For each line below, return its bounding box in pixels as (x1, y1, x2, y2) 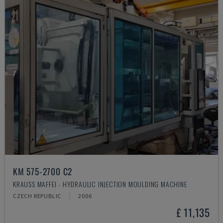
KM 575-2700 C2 (13, 165, 73, 178)
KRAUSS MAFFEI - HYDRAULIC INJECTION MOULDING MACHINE (13, 179, 187, 189)
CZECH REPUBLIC (13, 192, 62, 200)
